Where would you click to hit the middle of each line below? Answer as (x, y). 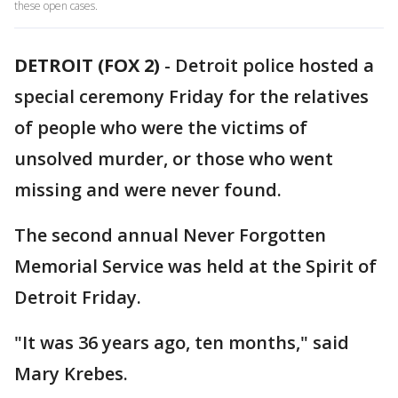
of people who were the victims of (161, 127)
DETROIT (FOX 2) (87, 65)
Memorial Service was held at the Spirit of (195, 266)
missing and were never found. (148, 190)
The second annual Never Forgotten (170, 235)
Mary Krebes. (71, 374)
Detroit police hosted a (275, 65)
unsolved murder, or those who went (174, 159)
